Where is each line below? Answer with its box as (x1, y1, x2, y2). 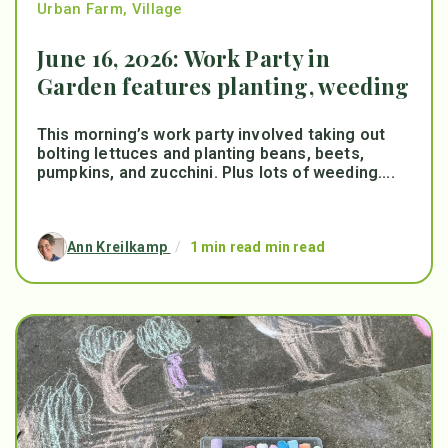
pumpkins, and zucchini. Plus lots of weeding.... (37, 163, 395, 182)
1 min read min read (189, 239, 325, 255)
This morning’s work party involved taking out (37, 125, 386, 144)
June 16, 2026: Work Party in (37, 43, 330, 73)
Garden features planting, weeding (37, 71, 410, 101)
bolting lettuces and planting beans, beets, (37, 144, 364, 163)
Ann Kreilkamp (67, 239, 171, 255)
